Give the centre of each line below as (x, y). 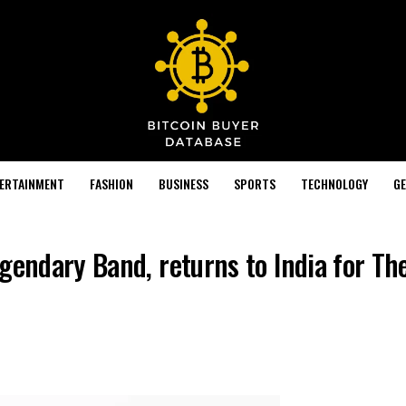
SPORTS (254, 183)
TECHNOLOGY (334, 183)
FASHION (111, 183)
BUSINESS (183, 183)
